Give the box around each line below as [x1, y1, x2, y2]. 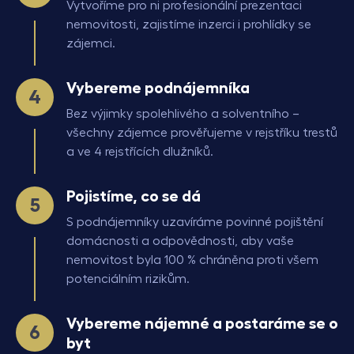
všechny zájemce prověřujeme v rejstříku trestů [66, 126, 337, 139]
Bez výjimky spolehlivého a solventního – [66, 107, 299, 120]
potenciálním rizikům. [66, 272, 190, 285]
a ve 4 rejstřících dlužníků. [66, 145, 213, 158]
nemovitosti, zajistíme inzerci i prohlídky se [66, 17, 311, 31]
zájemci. [66, 36, 115, 50]
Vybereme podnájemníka [66, 79, 250, 96]
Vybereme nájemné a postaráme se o [66, 314, 338, 331]
